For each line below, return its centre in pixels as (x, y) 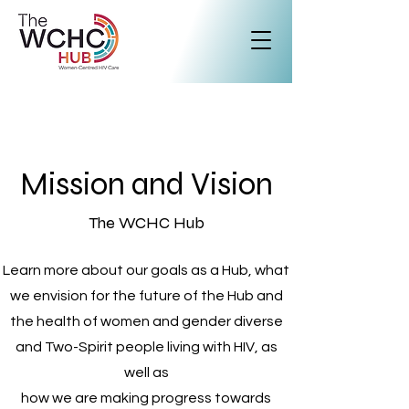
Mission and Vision (146, 184)
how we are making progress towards (146, 398)
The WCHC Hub (146, 223)
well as (146, 372)
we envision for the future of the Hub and (146, 296)
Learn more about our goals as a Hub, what (146, 270)
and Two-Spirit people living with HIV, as (146, 347)
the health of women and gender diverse (146, 321)
